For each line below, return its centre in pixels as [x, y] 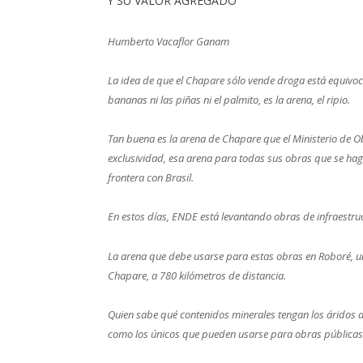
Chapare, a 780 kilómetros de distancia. [197, 275]
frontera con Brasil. [151, 178]
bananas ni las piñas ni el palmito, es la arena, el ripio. [229, 100]
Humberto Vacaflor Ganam [169, 41]
